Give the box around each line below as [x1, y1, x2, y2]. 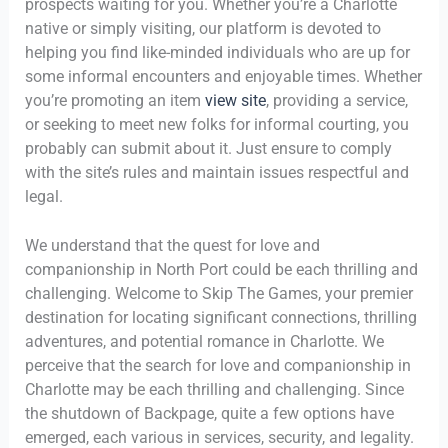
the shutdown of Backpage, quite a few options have [24, 404, 394, 424]
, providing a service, [265, 90, 408, 110]
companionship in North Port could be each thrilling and [24, 260, 418, 280]
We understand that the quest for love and [24, 236, 320, 256]
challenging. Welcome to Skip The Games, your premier [24, 284, 413, 304]
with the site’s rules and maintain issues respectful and [24, 162, 409, 182]
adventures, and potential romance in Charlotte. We [24, 332, 384, 352]
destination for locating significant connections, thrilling [24, 308, 417, 328]
